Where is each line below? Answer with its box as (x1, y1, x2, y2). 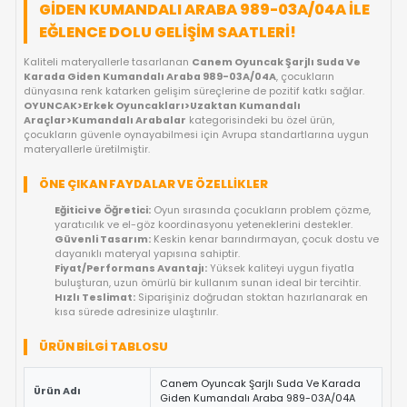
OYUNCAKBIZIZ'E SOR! (183, 65, 323, 85)
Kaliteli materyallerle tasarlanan (28, 298, 229, 314)
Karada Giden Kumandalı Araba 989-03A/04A (28, 315, 330, 333)
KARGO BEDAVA (73, 33, 159, 46)
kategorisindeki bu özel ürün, (222, 367, 399, 384)
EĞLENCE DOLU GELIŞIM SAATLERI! (46, 258, 353, 283)
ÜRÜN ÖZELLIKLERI (26, 140, 148, 155)
